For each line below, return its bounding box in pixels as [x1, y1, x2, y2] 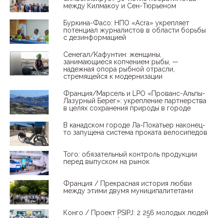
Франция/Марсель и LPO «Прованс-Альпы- [63, 89, 205, 97]
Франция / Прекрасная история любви [63, 179, 192, 187]
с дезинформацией [63, 33, 126, 41]
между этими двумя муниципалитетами [63, 186, 193, 195]
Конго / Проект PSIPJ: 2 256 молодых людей [63, 208, 208, 217]
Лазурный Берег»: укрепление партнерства [63, 96, 206, 105]
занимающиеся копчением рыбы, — [63, 57, 179, 66]
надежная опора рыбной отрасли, [63, 65, 175, 73]
